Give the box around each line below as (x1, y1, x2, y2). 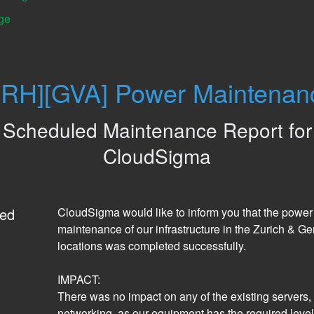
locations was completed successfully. (57, 238, 249, 254)
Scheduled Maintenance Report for (2, 116, 312, 144)
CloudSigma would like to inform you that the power (57, 204, 313, 221)
